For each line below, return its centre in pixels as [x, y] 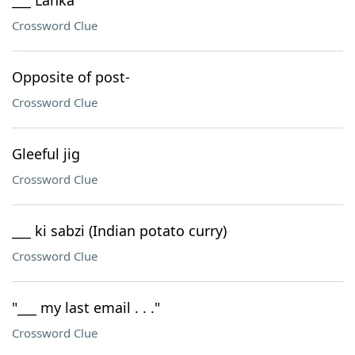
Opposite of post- [71, 77]
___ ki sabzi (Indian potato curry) [119, 231]
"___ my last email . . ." [86, 307]
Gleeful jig [46, 154]
